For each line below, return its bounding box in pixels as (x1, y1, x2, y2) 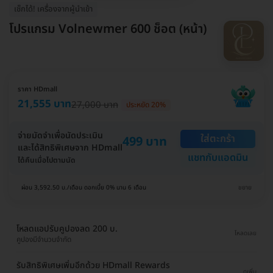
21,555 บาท (18, 96, 71, 112)
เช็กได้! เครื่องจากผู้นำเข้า (14, 2, 93, 15)
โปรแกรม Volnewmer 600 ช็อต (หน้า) (9, 19, 207, 38)
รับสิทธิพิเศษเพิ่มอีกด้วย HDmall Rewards (16, 258, 170, 272)
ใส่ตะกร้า (200, 131, 235, 146)
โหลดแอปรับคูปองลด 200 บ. (16, 222, 118, 235)
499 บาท (122, 132, 167, 151)
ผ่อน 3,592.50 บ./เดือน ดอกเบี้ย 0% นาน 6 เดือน (21, 182, 146, 193)
